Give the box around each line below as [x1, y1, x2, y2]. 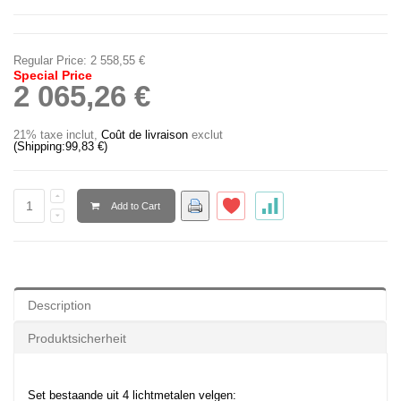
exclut [188, 128, 223, 142]
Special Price [13, 68, 92, 83]
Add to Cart [110, 200, 160, 212]
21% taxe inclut [13, 128, 94, 142]
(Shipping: [13, 140, 65, 154]
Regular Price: [13, 54, 87, 68]
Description [28, 298, 91, 313]
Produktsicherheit [28, 331, 126, 346]
